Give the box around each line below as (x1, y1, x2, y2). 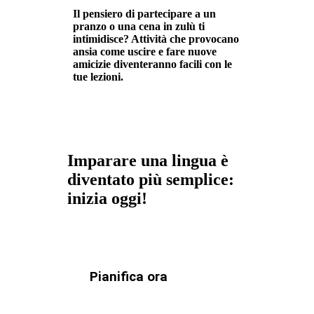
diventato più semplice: (67, 170, 234, 189)
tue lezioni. (73, 71, 123, 83)
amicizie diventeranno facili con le (73, 58, 232, 71)
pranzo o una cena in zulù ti (73, 20, 205, 33)
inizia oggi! (67, 189, 147, 208)
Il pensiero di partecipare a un (73, 8, 216, 20)
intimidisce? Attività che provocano (73, 33, 239, 46)
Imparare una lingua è (67, 151, 228, 170)
